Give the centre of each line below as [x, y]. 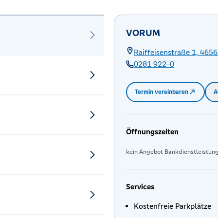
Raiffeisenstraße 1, [166, 52]
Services [140, 187]
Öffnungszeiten [152, 132]
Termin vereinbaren [162, 92]
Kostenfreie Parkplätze [173, 206]
